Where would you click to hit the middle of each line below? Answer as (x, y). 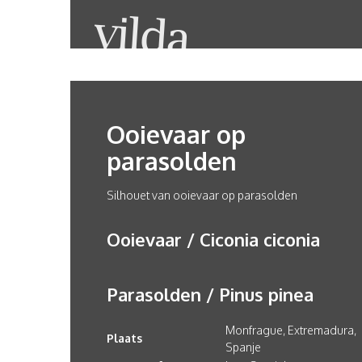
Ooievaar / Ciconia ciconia (213, 239)
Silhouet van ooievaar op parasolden (202, 195)
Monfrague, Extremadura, (291, 330)
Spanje (243, 347)
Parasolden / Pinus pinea (210, 294)
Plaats (124, 338)
